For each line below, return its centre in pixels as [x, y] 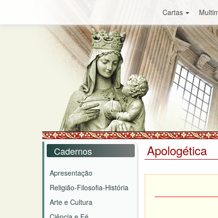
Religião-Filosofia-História [89, 187]
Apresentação [71, 173]
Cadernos [73, 151]
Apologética [177, 150]
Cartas [173, 12]
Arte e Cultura [71, 202]
